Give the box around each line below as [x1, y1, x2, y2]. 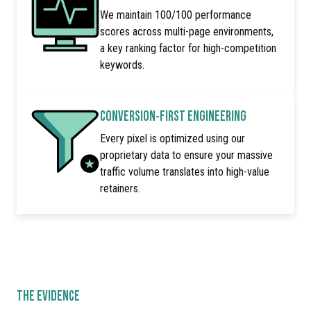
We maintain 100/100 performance [100, 8, 251, 22]
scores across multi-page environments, [100, 25, 274, 39]
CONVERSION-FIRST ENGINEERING [100, 107, 246, 124]
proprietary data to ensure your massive [100, 149, 273, 162]
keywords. [100, 58, 144, 72]
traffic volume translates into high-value [100, 165, 269, 179]
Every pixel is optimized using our [100, 132, 245, 146]
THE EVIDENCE [17, 287, 80, 304]
